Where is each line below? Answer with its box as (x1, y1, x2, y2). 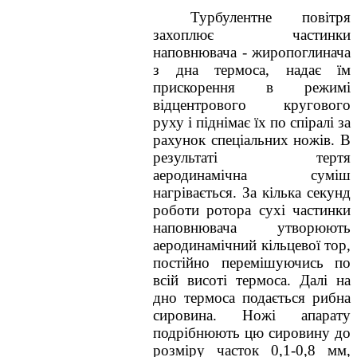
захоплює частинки (153, 26, 351, 43)
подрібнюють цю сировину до (153, 324, 351, 341)
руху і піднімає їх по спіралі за (153, 114, 351, 131)
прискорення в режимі (153, 79, 351, 96)
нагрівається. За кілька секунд (153, 184, 351, 201)
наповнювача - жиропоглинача (153, 44, 351, 61)
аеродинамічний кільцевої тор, (153, 237, 351, 253)
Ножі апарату (242, 307, 351, 324)
